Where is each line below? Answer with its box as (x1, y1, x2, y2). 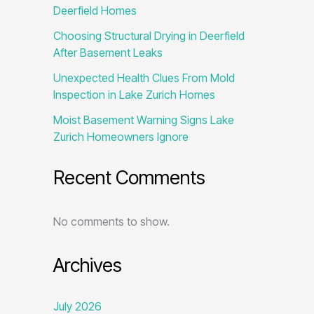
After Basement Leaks (53, 46, 163, 60)
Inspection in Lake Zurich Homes (53, 88, 215, 102)
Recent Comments (53, 166, 205, 190)
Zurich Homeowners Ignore (53, 130, 189, 144)
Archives (53, 254, 122, 278)
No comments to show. (53, 214, 170, 229)
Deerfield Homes (53, 4, 137, 18)
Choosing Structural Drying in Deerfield (53, 29, 245, 43)
